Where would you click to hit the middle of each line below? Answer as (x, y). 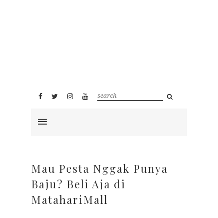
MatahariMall (70, 199)
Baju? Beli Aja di (78, 184)
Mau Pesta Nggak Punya (100, 168)
